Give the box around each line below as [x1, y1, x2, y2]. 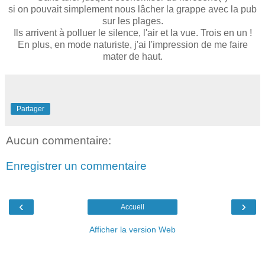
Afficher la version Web [89, 224, 176, 234]
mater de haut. [102, 51, 163, 62]
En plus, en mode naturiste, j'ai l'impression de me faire [17, 39, 248, 50]
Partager [17, 104, 44, 113]
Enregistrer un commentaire [6, 160, 147, 173]
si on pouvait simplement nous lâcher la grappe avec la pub [8, 4, 257, 14]
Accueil [121, 202, 144, 211]
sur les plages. [102, 15, 163, 26]
